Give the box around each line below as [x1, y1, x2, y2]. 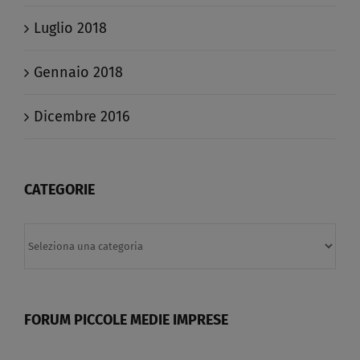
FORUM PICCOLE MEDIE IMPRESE [24, 311, 228, 329]
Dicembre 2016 [34, 108, 130, 126]
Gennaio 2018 [34, 63, 123, 82]
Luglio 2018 [34, 19, 107, 38]
